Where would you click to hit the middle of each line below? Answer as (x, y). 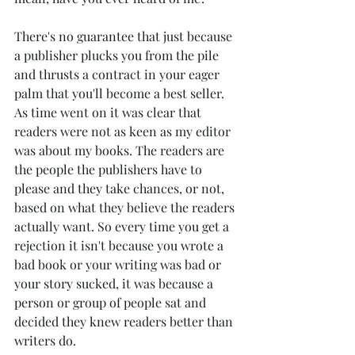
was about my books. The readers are (121, 151)
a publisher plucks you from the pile (118, 55)
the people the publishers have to (110, 170)
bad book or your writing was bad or (119, 265)
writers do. (45, 341)
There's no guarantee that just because (125, 36)
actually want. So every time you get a (123, 227)
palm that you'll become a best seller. (121, 94)
